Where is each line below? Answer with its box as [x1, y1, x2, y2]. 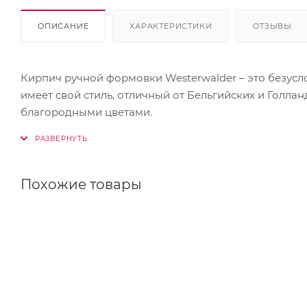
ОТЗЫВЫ [253, 21, 293, 31]
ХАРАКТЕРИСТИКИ [130, 21, 212, 31]
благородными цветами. [21, 105, 152, 119]
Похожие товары [21, 175, 142, 193]
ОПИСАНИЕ [38, 21, 89, 31]
